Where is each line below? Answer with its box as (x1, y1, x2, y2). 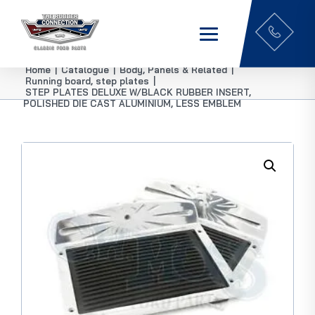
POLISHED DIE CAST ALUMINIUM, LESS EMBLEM (23, 98, 241, 109)
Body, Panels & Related (120, 64, 227, 75)
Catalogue (61, 64, 109, 75)
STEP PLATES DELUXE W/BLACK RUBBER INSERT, (25, 86, 251, 98)
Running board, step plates (25, 75, 149, 86)
